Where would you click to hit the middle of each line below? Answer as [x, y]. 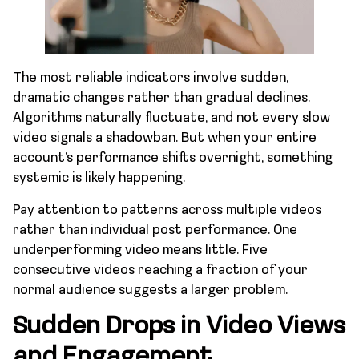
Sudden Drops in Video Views [179, 327]
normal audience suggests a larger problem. [150, 290]
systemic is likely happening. [99, 179]
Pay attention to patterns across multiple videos [167, 210]
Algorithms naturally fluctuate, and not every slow [171, 119]
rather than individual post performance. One [155, 230]
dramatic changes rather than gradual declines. [161, 99]
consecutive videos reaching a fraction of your [160, 270]
